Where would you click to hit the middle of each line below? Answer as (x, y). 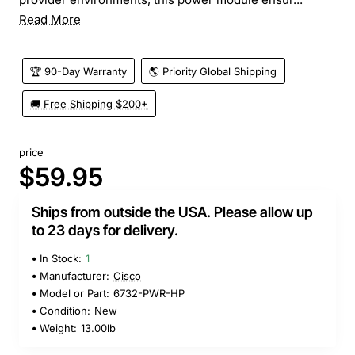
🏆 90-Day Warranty (79, 71)
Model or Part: (74, 294)
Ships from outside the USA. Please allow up (172, 212)
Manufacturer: (74, 276)
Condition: (65, 311)
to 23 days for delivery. (105, 231)
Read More (50, 19)
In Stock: (61, 259)
